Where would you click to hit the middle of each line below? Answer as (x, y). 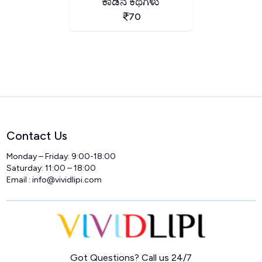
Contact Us (37, 135)
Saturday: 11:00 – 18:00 (51, 168)
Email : (20, 180)
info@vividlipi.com (67, 180)
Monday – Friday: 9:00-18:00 (61, 156)
